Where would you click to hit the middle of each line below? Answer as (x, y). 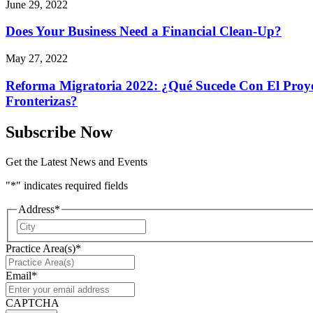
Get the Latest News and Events (77, 161)
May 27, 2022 (37, 59)
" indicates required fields (72, 185)
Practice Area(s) (41, 249)
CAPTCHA (32, 303)
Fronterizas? (42, 101)
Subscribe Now (59, 132)
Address (36, 209)
